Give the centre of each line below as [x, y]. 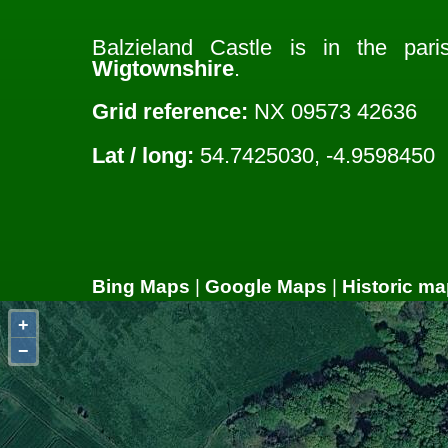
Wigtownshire [163, 68]
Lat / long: [143, 155]
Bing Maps [141, 286]
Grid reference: [170, 112]
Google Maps [266, 286]
